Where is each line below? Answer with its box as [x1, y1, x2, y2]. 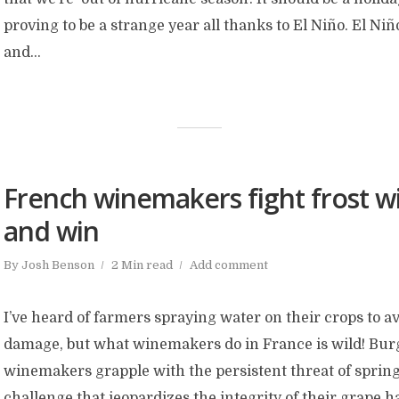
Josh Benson [21, 258, 94, 272]
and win [4, 213, 99, 249]
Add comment [190, 258, 268, 272]
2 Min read [111, 258, 173, 272]
